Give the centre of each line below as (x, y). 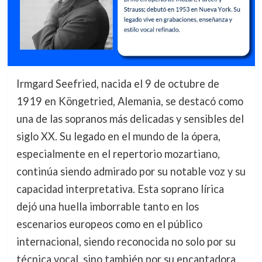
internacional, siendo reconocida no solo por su (126, 241)
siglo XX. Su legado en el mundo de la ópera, (118, 136)
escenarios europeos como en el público (109, 224)
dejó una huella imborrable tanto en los (107, 206)
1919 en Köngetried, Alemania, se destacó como (130, 101)
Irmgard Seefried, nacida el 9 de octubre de (118, 83)
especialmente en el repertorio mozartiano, (118, 154)
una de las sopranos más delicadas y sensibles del (130, 118)
